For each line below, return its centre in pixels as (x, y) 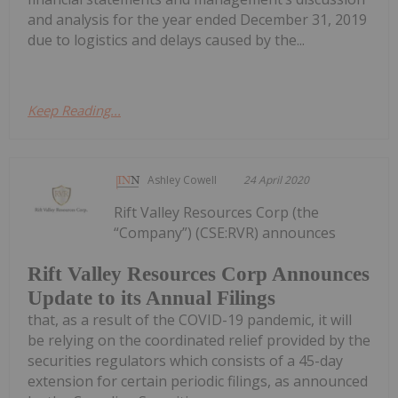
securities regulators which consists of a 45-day (185, 360)
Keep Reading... (74, 111)
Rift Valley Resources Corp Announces (199, 274)
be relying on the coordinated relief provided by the (199, 340)
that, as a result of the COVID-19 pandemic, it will (190, 319)
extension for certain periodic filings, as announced (198, 381)
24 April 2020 (277, 180)
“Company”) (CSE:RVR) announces (225, 233)
